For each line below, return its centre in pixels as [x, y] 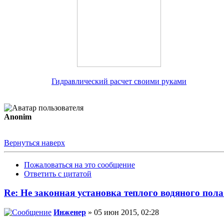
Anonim [18, 116]
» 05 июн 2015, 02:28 [122, 212]
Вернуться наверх [34, 142]
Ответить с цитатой [58, 173]
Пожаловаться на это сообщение [79, 164]
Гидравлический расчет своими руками [119, 81]
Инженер [70, 212]
